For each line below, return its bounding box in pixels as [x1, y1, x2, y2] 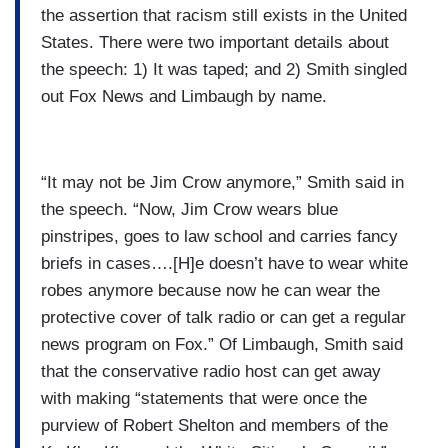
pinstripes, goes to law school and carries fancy [41, 226, 398, 246]
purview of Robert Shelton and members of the [41, 415, 388, 435]
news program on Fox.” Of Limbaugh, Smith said [41, 334, 403, 354]
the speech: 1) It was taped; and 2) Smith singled [41, 59, 407, 79]
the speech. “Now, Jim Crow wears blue [41, 199, 338, 219]
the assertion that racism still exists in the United [41, 5, 407, 25]
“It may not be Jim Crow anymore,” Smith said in [41, 172, 404, 192]
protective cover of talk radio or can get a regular [41, 307, 406, 327]
